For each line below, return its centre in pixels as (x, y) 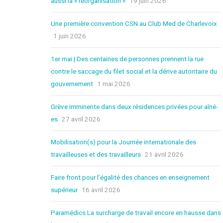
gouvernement (72, 83)
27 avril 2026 (81, 119)
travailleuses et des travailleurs (96, 154)
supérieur (64, 189)
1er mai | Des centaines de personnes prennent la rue (127, 58)
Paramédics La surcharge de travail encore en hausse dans (136, 212)
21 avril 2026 (164, 154)
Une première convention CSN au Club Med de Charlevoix (134, 23)
